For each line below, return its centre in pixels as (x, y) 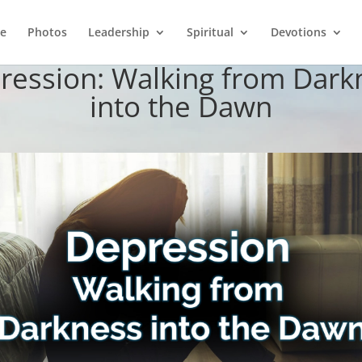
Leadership (118, 32)
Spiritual (210, 32)
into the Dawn (181, 106)
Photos (47, 32)
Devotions (298, 32)
